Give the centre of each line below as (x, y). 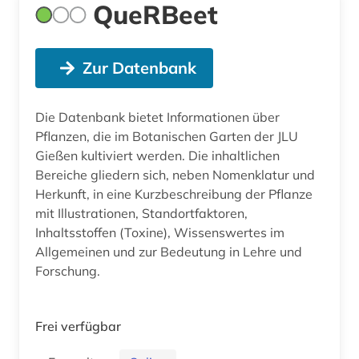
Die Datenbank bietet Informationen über (157, 117)
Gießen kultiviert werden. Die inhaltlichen (157, 155)
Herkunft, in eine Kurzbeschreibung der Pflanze (174, 194)
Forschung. (68, 270)
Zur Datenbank (139, 67)
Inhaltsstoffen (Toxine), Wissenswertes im (160, 232)
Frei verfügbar (78, 326)
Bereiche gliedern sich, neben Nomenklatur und (175, 174)
